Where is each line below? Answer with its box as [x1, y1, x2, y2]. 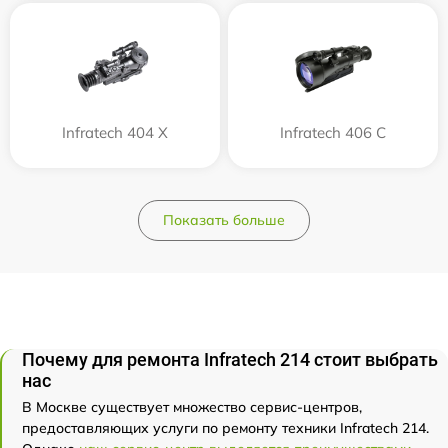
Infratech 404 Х [62, 123, 168, 142]
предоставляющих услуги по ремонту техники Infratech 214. [22, 419, 429, 437]
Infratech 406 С [280, 123, 386, 142]
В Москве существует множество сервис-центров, [22, 398, 362, 416]
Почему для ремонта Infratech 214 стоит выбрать [22, 349, 438, 370]
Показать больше [163, 211, 285, 229]
